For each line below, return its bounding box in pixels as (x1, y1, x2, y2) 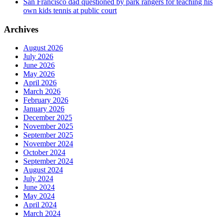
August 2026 (23, 44, 63, 52)
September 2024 (23, 157, 73, 166)
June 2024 (23, 183, 55, 192)
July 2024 (23, 174, 53, 183)
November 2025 (23, 122, 73, 131)
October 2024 (23, 148, 65, 157)
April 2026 (23, 78, 57, 87)
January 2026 (23, 105, 64, 113)
